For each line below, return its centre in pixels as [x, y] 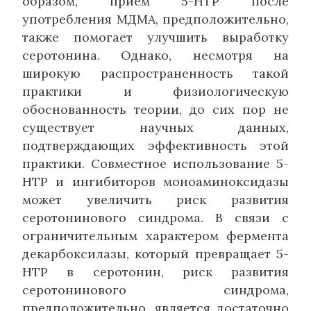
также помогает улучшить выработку [155, 37]
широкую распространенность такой [155, 73]
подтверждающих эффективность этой [155, 145]
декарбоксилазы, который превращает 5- [155, 253]
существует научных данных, [155, 127]
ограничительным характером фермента [155, 235]
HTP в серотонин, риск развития [155, 271]
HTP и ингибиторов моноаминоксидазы [155, 181]
